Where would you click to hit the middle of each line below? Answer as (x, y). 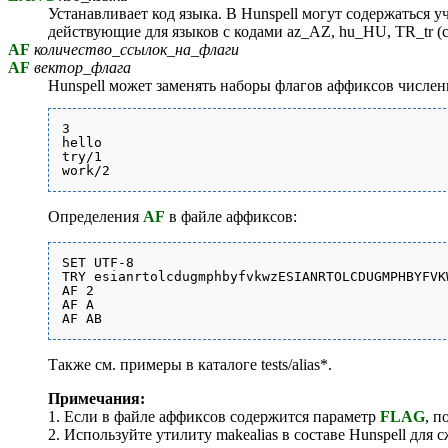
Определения (95, 217)
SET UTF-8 (98, 263)
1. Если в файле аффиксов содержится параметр (214, 417)
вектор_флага (80, 68)
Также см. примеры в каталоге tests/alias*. (190, 365)
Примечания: (96, 399)
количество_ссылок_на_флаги (134, 50)
